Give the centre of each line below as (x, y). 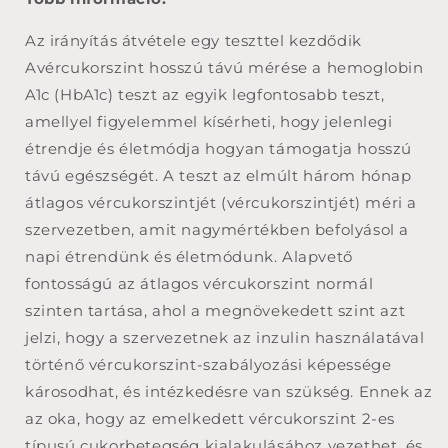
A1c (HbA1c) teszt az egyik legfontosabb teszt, (205, 94)
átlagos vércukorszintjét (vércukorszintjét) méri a (221, 202)
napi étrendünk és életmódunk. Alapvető (189, 256)
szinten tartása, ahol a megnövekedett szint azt (215, 310)
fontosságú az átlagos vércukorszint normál (199, 283)
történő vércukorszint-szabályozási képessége (208, 364)
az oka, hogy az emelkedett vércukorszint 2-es (210, 418)
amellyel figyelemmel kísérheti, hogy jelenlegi (209, 121)
